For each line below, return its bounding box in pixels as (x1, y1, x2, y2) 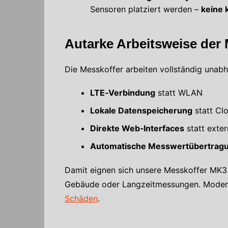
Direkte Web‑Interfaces (90, 123, 184, 133)
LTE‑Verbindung (90, 87, 155, 98)
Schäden (65, 193, 98, 204)
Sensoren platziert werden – (90, 4, 201, 14)
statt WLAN (155, 87, 203, 98)
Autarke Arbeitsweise (65, 36, 197, 51)
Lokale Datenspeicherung (90, 105, 192, 116)
